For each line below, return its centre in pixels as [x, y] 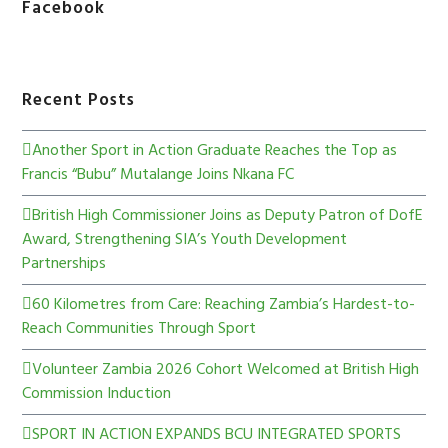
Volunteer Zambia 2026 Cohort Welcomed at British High [226, 370]
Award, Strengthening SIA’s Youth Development [185, 240]
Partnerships [64, 264]
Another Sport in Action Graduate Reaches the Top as [215, 151]
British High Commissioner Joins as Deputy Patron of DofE [228, 216]
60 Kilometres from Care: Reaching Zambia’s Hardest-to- [224, 305]
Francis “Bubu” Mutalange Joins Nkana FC [158, 175]
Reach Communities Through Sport [139, 329]
